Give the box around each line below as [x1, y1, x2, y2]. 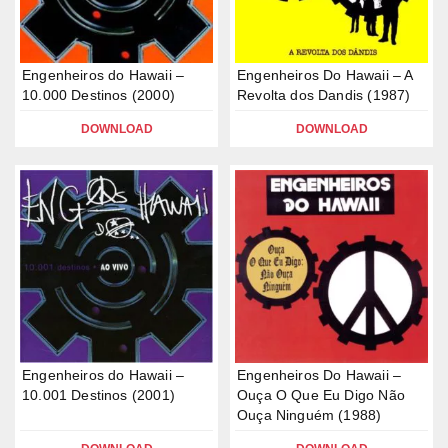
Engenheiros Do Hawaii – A [237, 67, 413, 83]
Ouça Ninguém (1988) [237, 407, 382, 423]
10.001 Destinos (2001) [22, 387, 175, 403]
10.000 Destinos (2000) [22, 87, 175, 103]
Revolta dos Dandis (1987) [237, 87, 411, 103]
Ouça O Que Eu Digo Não [237, 387, 405, 403]
